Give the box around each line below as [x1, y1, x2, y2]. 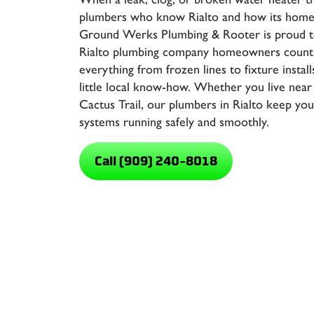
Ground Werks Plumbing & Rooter [79, 26, 260, 42]
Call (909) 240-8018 [95, 153, 217, 169]
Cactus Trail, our [79, 96, 169, 112]
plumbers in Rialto [169, 96, 263, 112]
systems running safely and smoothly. [79, 114, 269, 130]
